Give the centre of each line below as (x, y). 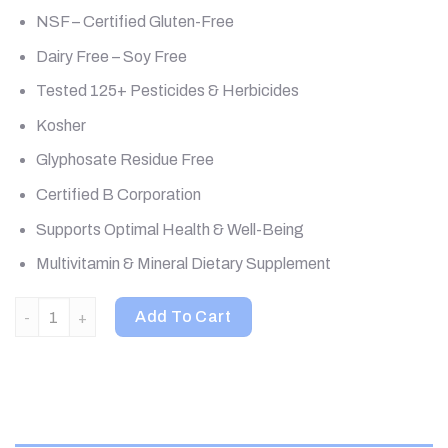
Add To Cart (183, 317)
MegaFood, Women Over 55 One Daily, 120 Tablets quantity (218, 307)
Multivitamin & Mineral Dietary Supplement (183, 264)
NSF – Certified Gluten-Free (134, 22)
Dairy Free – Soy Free (111, 56)
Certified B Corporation (118, 195)
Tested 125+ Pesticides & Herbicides (167, 91)
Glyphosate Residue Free (124, 160)
